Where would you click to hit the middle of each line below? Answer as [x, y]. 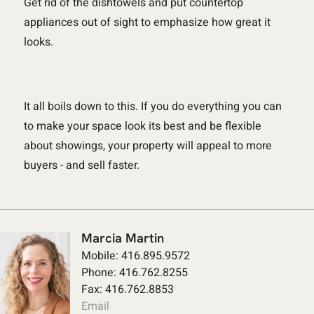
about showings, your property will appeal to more [148, 145]
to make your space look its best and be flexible [142, 126]
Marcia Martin [123, 238]
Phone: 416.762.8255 [135, 273]
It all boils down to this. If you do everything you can [152, 106]
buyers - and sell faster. [81, 165]
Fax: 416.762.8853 [128, 290]
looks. [38, 42]
